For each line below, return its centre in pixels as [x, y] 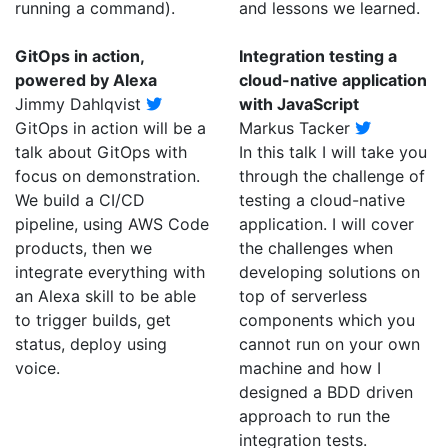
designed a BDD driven [326, 392]
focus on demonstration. [107, 176]
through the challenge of [332, 176]
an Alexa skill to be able [105, 296]
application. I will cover [326, 224]
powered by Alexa [86, 80]
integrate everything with [110, 272]
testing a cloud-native [322, 200]
